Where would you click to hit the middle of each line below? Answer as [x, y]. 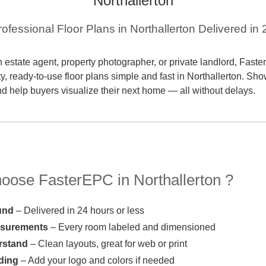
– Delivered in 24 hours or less [79, 210]
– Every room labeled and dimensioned [132, 227]
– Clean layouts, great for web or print [108, 243]
